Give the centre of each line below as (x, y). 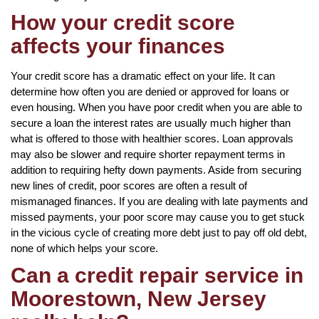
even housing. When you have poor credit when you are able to (156, 107)
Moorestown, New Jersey (138, 298)
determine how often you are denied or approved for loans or (150, 91)
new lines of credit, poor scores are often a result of (129, 185)
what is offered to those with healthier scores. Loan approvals (152, 138)
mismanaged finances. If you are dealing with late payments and (159, 201)
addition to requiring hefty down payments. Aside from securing (156, 169)
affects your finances (118, 46)
